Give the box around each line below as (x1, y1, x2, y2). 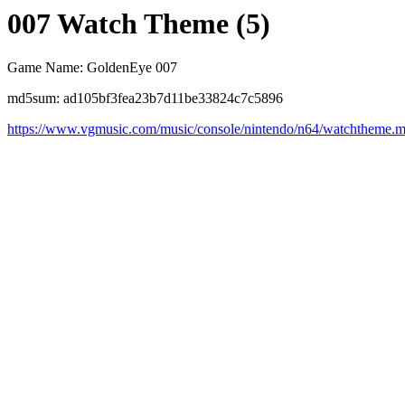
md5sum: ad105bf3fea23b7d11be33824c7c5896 (7, 90, 283, 107)
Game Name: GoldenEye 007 (7, 60, 177, 76)
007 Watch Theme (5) (7, 7, 270, 40)
